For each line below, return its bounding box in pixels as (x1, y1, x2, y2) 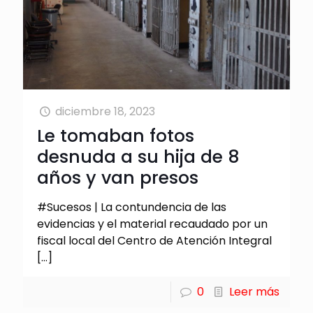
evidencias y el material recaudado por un (37, 216, 268, 233)
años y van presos (37, 166, 198, 191)
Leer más (229, 284, 279, 300)
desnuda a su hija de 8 (37, 145, 240, 170)
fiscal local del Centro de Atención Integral (37, 233, 272, 249)
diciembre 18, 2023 (55, 103, 156, 120)
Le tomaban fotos (37, 124, 194, 149)
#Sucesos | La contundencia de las (37, 199, 226, 216)
